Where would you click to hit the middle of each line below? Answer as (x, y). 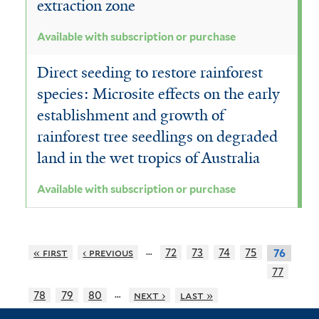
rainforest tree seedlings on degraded (157, 137)
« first (51, 252)
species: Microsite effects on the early (158, 94)
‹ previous (108, 252)
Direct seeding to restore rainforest (150, 73)
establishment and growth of (131, 116)
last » (197, 295)
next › (149, 295)
